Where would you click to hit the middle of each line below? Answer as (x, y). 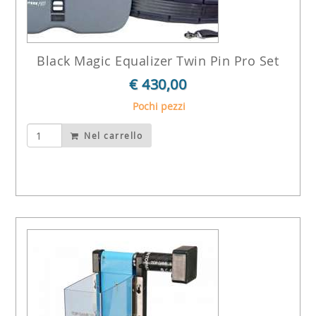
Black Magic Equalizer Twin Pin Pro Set (158, 60)
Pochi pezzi (158, 106)
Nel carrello (112, 136)
